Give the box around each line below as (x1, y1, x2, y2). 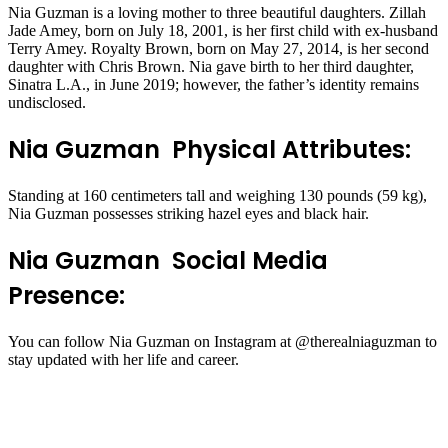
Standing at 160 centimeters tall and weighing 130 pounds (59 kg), (8, 187, 427, 205)
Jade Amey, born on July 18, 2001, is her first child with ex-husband (8, 22, 438, 40)
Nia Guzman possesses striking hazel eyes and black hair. (8, 205, 369, 223)
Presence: (8, 278, 125, 312)
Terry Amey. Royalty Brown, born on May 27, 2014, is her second (8, 40, 429, 58)
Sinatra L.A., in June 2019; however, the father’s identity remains (8, 76, 419, 94)
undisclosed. (8, 94, 86, 112)
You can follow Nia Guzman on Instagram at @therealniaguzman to (8, 332, 437, 350)
